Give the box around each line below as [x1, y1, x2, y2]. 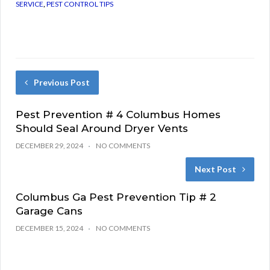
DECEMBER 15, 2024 [16, 223, 83, 233]
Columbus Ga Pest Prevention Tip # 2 [16, 190, 216, 203]
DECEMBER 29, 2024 [16, 140, 83, 150]
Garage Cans [16, 204, 83, 217]
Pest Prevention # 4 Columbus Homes [16, 108, 221, 121]
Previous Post [34, 77, 90, 87]
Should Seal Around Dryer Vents [16, 122, 188, 134]
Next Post [195, 163, 236, 174]
